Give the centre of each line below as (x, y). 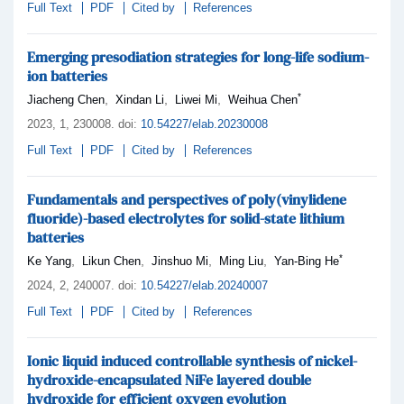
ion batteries (67, 75)
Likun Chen (111, 261)
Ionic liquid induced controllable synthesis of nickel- (192, 360)
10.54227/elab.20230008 (204, 124)
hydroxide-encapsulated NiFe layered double (169, 379)
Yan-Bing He (307, 261)
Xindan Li (140, 99)
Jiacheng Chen (66, 99)
